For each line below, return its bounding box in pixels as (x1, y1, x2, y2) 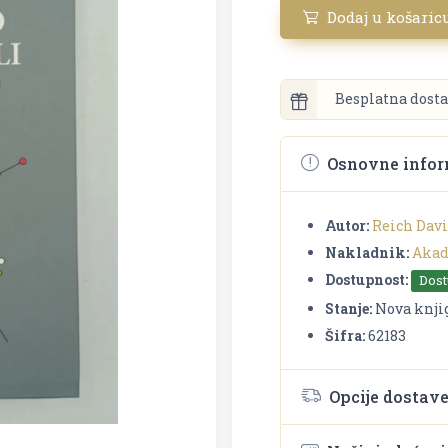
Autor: (325, 215, 369, 235)
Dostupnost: (325, 269, 408, 289)
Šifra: (325, 325, 365, 345)
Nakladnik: (325, 242, 409, 262)
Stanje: (325, 298, 372, 318)
